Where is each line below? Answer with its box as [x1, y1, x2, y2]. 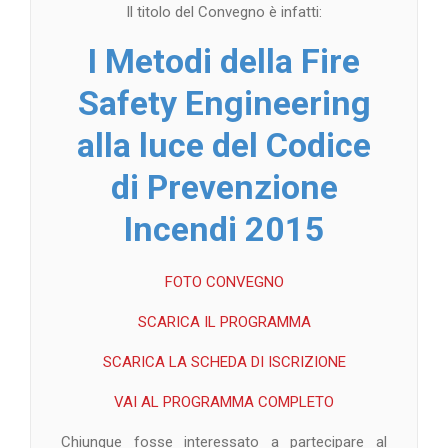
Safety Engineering [77, 82, 371, 123]
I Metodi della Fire [88, 40, 360, 81]
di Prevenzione [110, 166, 338, 207]
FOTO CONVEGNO [164, 272, 284, 291]
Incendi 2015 [123, 208, 325, 249]
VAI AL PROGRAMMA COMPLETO [114, 392, 334, 411]
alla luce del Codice [77, 124, 371, 165]
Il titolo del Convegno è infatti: [126, 2, 322, 21]
